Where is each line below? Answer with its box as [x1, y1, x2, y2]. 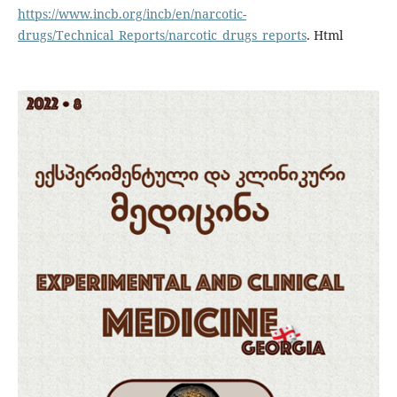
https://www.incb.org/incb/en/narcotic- [17, 5, 246, 23]
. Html [306, 27, 343, 44]
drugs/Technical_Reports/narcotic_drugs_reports [17, 27, 307, 44]
